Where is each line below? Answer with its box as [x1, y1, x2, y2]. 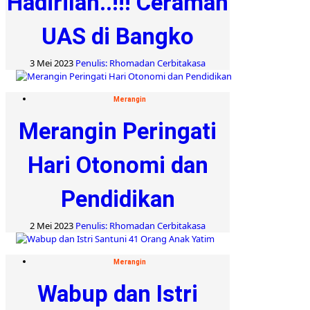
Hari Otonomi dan [27, 151, 208, 179]
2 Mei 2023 [30, 219, 75, 232]
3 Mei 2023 [30, 56, 75, 69]
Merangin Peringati [19, 117, 217, 145]
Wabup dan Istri [37, 280, 198, 307]
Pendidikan [60, 185, 175, 212]
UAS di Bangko [42, 22, 194, 50]
